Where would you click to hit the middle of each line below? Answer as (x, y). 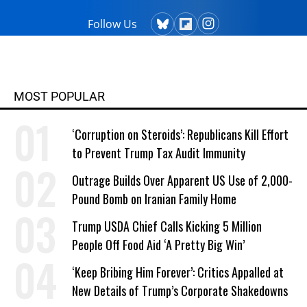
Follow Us (112, 24)
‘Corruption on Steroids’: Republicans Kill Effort (180, 135)
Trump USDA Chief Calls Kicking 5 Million (167, 226)
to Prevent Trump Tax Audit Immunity (159, 153)
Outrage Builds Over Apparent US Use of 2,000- (182, 181)
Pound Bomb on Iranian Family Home (154, 199)
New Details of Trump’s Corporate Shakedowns (180, 291)
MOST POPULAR (59, 97)
